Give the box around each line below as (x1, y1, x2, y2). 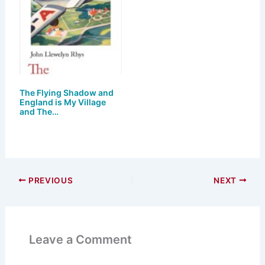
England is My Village (19, 96, 106, 107)
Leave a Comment (28, 232, 132, 247)
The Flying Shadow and (19, 87, 114, 98)
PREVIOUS (26, 175, 73, 185)
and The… (19, 106, 59, 117)
